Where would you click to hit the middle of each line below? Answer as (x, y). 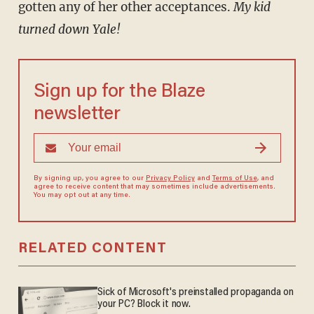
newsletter (77, 115)
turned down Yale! (69, 30)
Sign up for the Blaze (119, 93)
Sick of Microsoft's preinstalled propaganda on (196, 293)
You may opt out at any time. (82, 196)
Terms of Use (234, 179)
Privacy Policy (170, 179)
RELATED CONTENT (92, 249)
